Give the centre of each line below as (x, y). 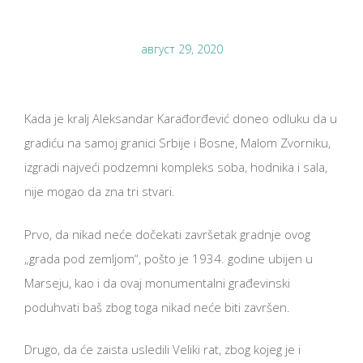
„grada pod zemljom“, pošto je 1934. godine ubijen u (169, 258)
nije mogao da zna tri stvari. (100, 192)
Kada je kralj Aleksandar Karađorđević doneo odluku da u (181, 119)
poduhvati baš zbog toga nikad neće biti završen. (157, 307)
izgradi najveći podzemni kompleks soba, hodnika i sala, (176, 167)
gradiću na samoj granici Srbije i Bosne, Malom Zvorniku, (177, 143)
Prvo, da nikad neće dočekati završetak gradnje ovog (167, 234)
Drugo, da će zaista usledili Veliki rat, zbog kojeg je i (162, 350)
